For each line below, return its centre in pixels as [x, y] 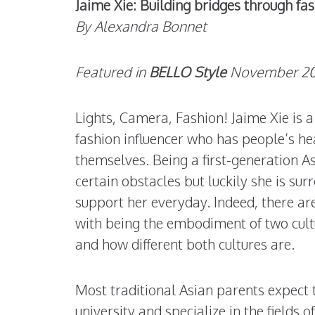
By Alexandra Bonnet [141, 26]
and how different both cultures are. [185, 244]
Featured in [112, 72]
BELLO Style [188, 72]
